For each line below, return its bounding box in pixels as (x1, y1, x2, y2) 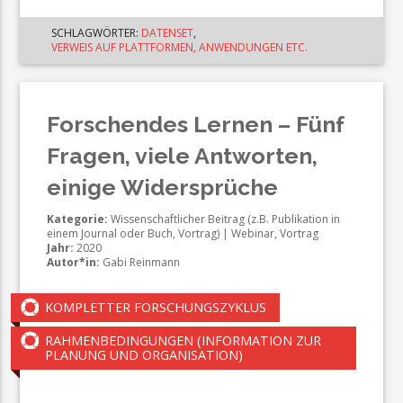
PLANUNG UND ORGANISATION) (45, 345, 244, 363)
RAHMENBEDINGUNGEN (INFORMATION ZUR (45, 331, 322, 349)
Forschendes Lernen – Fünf (47, 110, 345, 138)
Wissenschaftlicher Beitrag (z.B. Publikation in (108, 210, 341, 227)
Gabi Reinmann (100, 254, 181, 270)
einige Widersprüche (47, 173, 279, 201)
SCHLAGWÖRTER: (51, 24, 142, 40)
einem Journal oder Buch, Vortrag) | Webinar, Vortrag (47, 225, 319, 241)
